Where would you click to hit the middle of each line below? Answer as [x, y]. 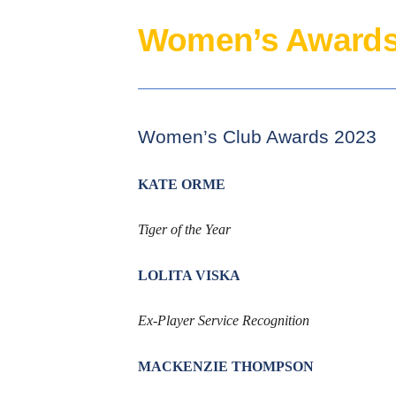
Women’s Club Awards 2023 [257, 137]
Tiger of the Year [184, 230]
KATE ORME [181, 185]
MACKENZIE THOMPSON [225, 367]
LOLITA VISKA [189, 276]
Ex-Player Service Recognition [223, 321]
